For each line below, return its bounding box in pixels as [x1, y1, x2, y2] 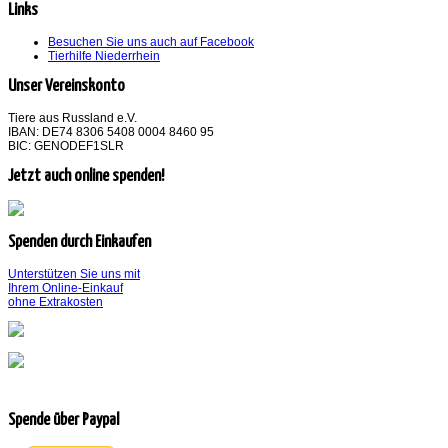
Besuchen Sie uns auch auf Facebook [48, 34, 254, 49]
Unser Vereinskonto [8, 77, 125, 95]
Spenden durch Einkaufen [8, 234, 151, 252]
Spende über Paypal [8, 412, 119, 430]
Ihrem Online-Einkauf [8, 281, 123, 296]
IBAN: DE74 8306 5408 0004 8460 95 [8, 124, 214, 139]
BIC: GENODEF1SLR [8, 138, 124, 153]
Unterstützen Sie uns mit [8, 267, 140, 282]
